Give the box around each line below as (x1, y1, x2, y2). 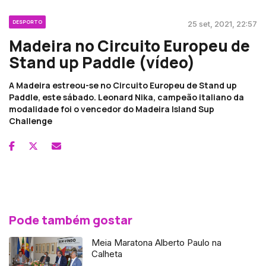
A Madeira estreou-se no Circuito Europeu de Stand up (9, 79, 237, 91)
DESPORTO (12, 18, 42, 25)
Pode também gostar (9, 211, 132, 228)
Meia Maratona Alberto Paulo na (91, 236, 222, 248)
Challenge (9, 115, 52, 126)
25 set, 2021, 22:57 (188, 18, 257, 28)
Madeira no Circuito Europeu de (9, 34, 250, 56)
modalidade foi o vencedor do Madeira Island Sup (9, 103, 214, 115)
